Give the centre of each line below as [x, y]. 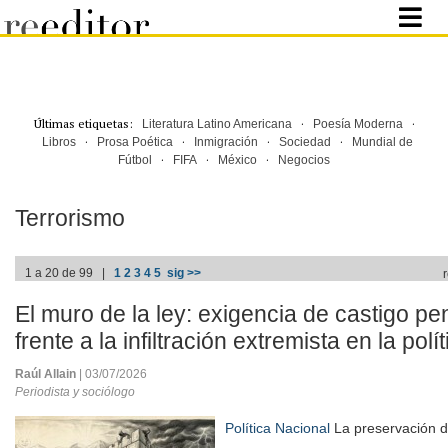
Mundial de [382, 142]
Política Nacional [277, 428]
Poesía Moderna [357, 124]
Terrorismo [70, 218]
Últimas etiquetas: [87, 123]
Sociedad [304, 142]
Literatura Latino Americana [216, 124]
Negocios [304, 160]
